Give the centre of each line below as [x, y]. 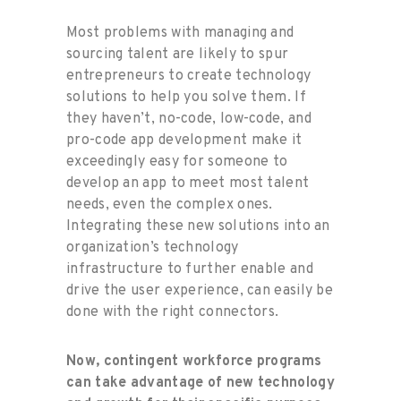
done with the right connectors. [173, 312]
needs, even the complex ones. [170, 205]
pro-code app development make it [184, 140]
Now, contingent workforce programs [194, 361]
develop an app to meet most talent [188, 183]
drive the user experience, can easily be [200, 290]
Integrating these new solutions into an [198, 226]
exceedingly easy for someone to [177, 162]
